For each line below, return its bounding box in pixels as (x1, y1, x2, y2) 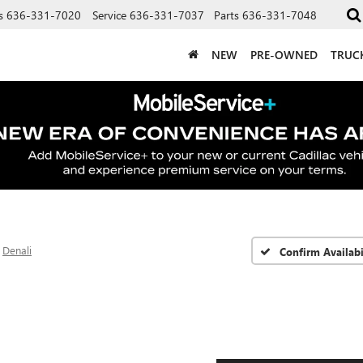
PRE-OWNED (250, 46, 318, 62)
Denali (2, 243, 32, 258)
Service (92, 6, 126, 23)
